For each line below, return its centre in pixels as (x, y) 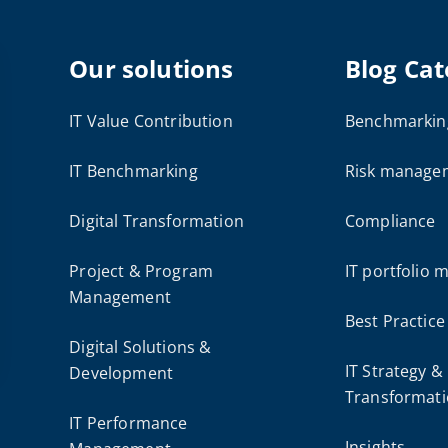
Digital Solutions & (140, 347)
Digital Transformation (156, 221)
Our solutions (151, 68)
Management (120, 297)
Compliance (390, 221)
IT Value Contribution (151, 121)
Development (121, 373)
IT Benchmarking (133, 171)
